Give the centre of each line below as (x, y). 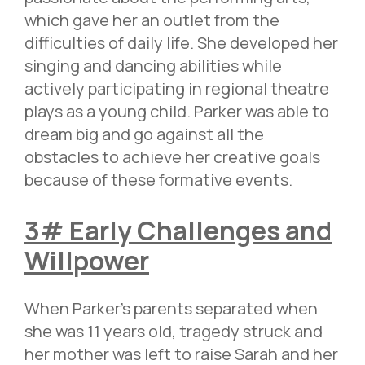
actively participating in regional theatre (177, 88)
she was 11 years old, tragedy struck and (174, 332)
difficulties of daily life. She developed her (181, 42)
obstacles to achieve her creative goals (172, 156)
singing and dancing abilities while (153, 65)
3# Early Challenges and (178, 230)
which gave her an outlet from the (152, 20)
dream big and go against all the (144, 134)
